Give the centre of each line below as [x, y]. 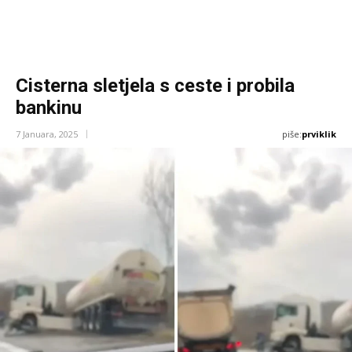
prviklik [319, 134]
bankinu [49, 108]
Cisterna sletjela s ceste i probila [155, 86]
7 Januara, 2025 [47, 134]
